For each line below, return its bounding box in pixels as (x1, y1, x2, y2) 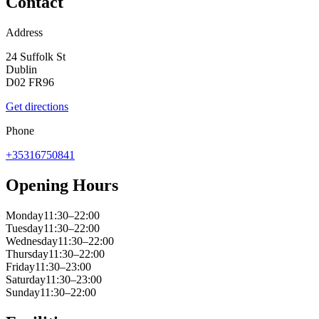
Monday (6, 209, 43, 222)
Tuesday (6, 222, 43, 235)
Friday (6, 261, 35, 273)
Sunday (6, 286, 40, 299)
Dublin (6, 63, 37, 76)
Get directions (6, 100, 68, 113)
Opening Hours (6, 176, 118, 195)
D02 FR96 (6, 76, 54, 89)
